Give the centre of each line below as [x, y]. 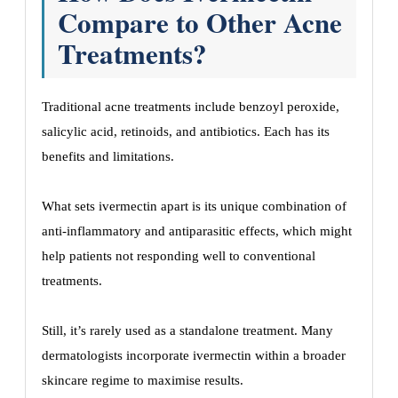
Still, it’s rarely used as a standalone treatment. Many [187, 330]
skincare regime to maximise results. [143, 380]
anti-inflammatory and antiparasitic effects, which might [197, 231]
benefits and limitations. [108, 156]
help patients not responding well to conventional [179, 256]
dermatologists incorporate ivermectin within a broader [194, 355]
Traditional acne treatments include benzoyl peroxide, [191, 107]
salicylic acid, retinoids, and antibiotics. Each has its [186, 131]
